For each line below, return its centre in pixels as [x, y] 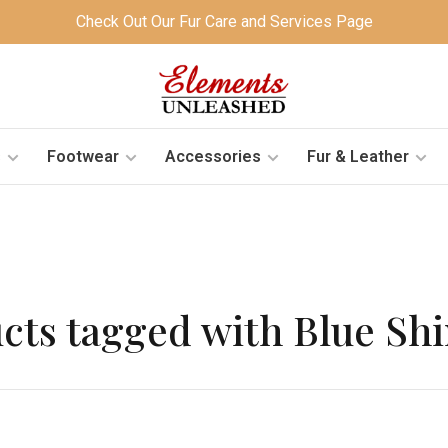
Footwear [82, 156]
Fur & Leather [357, 156]
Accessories [212, 156]
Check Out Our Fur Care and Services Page [224, 21]
